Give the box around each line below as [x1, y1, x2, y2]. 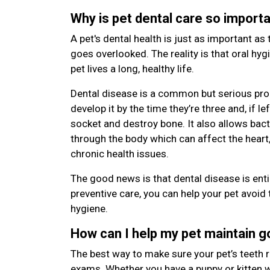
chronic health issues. [71, 147, 169, 160]
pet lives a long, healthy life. [71, 62, 194, 75]
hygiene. [71, 202, 108, 215]
